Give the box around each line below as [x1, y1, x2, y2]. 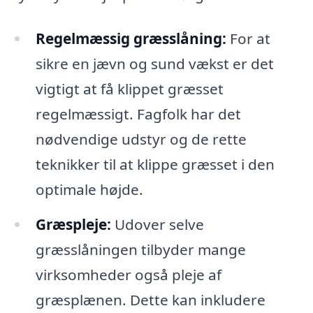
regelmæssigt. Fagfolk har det [35, 104, 241, 124]
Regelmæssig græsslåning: [35, 29, 226, 49]
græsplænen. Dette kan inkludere [35, 290, 265, 310]
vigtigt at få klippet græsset [35, 79, 224, 99]
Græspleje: [35, 214, 111, 235]
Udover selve [110, 214, 204, 235]
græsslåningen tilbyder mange [35, 240, 246, 260]
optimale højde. [35, 180, 143, 200]
